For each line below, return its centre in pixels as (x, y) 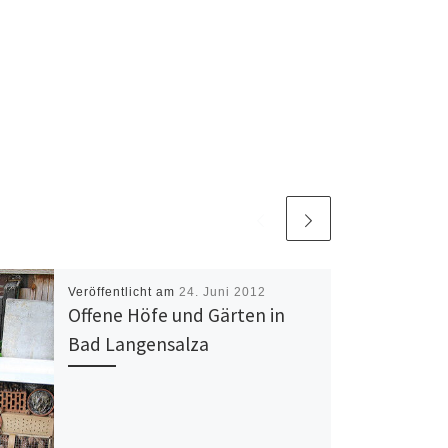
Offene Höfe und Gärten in (176, 314)
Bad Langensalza (138, 343)
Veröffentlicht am (123, 291)
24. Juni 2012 (222, 291)
